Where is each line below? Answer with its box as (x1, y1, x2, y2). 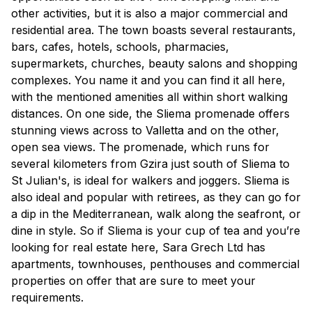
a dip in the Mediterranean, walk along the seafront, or (11, 206, 301, 221)
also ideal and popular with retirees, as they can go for (11, 189, 301, 204)
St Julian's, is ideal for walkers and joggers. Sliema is (11, 173, 290, 187)
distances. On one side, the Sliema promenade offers (11, 106, 290, 120)
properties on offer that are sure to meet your (11, 273, 256, 288)
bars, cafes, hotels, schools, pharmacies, (11, 39, 229, 54)
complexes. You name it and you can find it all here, (11, 72, 286, 87)
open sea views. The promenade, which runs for (11, 139, 270, 154)
